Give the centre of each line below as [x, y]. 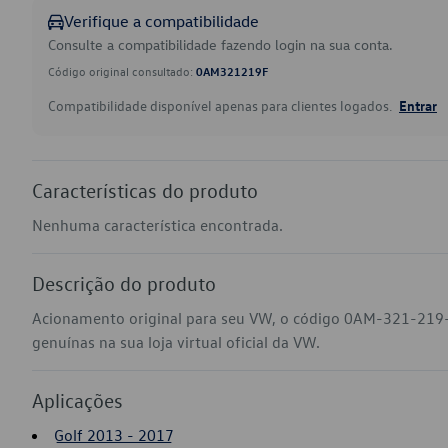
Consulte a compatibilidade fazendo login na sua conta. [220, 44]
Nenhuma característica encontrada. [157, 225]
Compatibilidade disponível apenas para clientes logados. [221, 105]
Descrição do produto [124, 283]
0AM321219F [232, 71]
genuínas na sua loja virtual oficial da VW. [176, 342]
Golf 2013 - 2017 [114, 435]
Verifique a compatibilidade [161, 21]
